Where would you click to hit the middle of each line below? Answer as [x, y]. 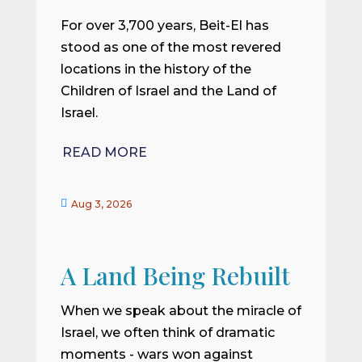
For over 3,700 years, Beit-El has [164, 25]
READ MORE [104, 152]
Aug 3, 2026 [101, 204]
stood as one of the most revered [170, 47]
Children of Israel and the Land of [168, 91]
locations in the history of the [156, 69]
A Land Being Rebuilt [175, 275]
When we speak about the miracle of [181, 310]
